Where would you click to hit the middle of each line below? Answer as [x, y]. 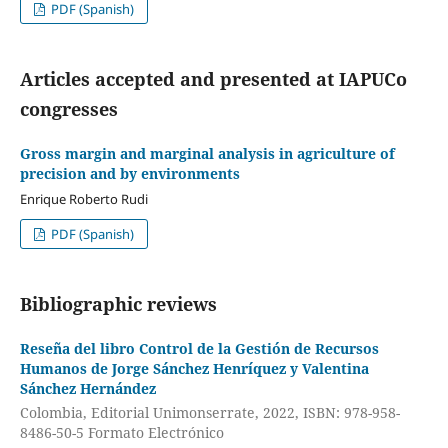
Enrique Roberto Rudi [83, 199]
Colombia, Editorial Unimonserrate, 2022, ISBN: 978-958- [209, 412]
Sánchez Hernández [87, 389]
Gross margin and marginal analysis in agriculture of [207, 154]
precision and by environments [129, 174]
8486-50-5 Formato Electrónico [121, 432]
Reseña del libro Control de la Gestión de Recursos [199, 349]
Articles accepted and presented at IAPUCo [213, 79]
